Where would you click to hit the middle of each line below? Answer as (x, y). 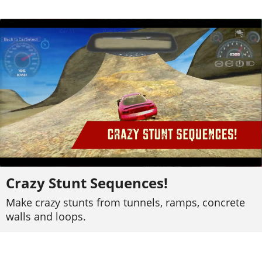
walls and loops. (46, 216)
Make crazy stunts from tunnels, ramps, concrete (125, 202)
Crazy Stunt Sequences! (87, 182)
